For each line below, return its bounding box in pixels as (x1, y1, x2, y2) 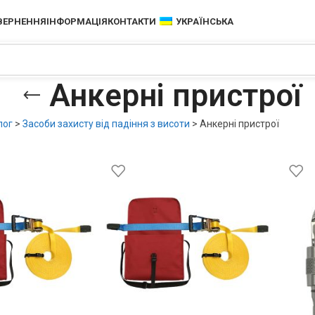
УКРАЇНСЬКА (176, 15, 234, 27)
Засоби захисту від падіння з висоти (22, 118, 190, 129)
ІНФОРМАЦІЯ (46, 15, 108, 27)
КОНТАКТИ (108, 15, 157, 27)
